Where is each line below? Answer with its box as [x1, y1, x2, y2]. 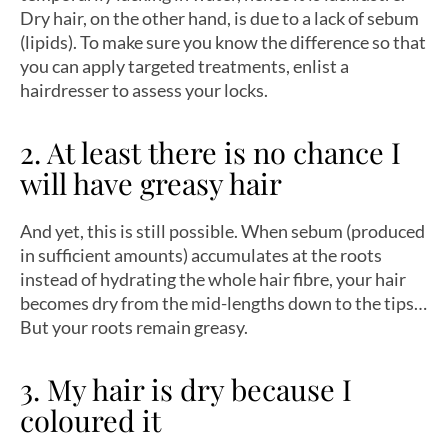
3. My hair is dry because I [20, 369, 352, 408]
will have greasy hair [20, 163, 282, 202]
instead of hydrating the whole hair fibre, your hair [20, 267, 406, 290]
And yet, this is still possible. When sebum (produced [20, 219, 425, 242]
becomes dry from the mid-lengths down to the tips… [20, 291, 427, 314]
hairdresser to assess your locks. [20, 79, 268, 101]
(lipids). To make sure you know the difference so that [20, 31, 426, 53]
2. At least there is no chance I [20, 132, 401, 171]
